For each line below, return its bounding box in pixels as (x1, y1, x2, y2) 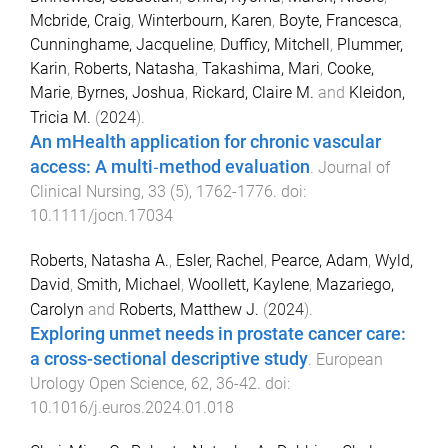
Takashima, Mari (202, 58, 320, 78)
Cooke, (327, 58, 374, 78)
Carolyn (30, 299, 84, 319)
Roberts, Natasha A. (30, 250, 169, 270)
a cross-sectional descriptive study (30, 348, 308, 369)
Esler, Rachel (176, 250, 264, 270)
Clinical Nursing (30, 181, 141, 201)
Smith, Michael (77, 274, 181, 294)
